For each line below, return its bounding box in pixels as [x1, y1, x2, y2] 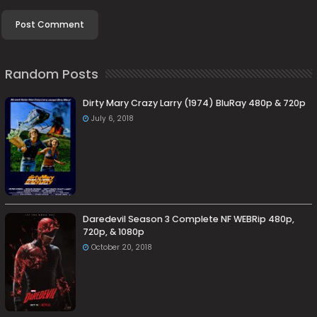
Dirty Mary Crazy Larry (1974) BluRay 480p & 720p [83, 97, 306, 109]
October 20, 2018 [91, 242, 153, 253]
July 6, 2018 [91, 113, 134, 124]
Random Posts [5, 65, 99, 83]
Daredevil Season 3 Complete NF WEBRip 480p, [83, 213, 295, 226]
